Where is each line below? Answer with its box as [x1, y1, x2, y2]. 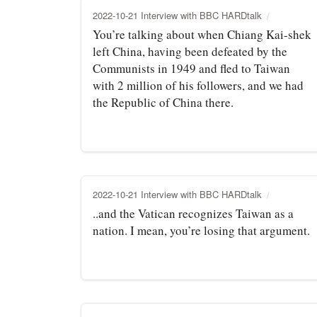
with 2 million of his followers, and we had [93, 76, 304, 93]
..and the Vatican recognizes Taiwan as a [93, 204, 294, 221]
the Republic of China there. [93, 93, 234, 110]
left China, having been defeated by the [93, 42, 287, 59]
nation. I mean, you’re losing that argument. [93, 221, 310, 238]
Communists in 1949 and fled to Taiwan [93, 59, 290, 76]
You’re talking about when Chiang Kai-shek [93, 25, 311, 42]
